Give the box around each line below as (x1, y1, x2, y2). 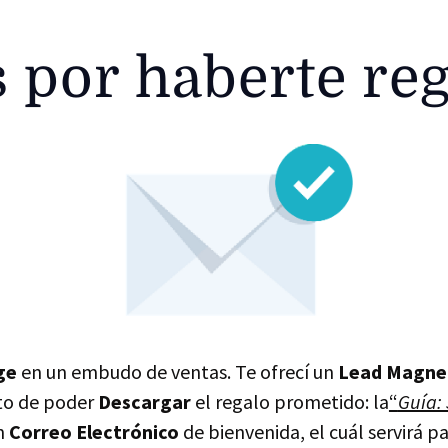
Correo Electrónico (9, 418, 180, 444)
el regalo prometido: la (190, 388, 389, 414)
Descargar (97, 388, 191, 414)
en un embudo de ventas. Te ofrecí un (16, 358, 338, 384)
